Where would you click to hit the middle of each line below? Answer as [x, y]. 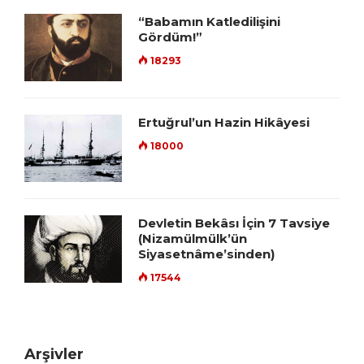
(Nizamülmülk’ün [193, 239]
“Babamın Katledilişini [209, 22]
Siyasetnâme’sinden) [206, 254]
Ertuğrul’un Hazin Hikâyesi [224, 123]
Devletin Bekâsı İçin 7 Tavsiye [234, 223]
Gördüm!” [170, 37]
